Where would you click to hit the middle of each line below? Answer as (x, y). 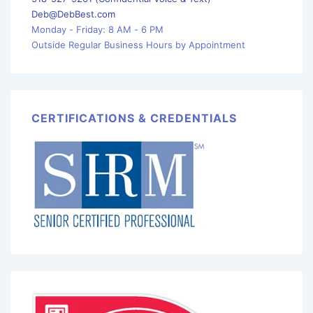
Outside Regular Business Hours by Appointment (138, 44)
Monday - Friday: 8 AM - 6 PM (99, 29)
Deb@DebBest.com (73, 14)
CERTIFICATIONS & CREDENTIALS (134, 118)
